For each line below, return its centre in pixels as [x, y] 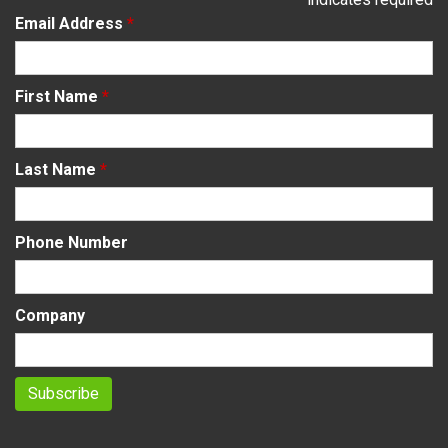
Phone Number [71, 242]
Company [50, 315]
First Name [58, 96]
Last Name [57, 169]
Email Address [71, 23]
